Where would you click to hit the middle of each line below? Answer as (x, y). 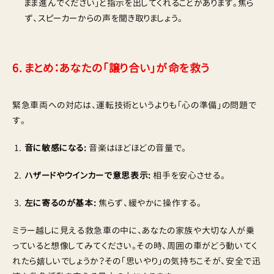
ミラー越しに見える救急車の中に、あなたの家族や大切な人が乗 (134, 231)
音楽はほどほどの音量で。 (137, 148)
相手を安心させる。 (188, 176)
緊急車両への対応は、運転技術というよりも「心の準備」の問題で (135, 105)
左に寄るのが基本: (60, 203)
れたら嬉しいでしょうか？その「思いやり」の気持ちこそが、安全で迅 (137, 261)
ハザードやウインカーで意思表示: (87, 176)
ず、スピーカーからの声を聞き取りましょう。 (104, 18)
